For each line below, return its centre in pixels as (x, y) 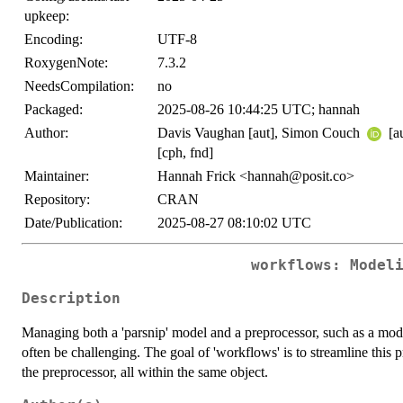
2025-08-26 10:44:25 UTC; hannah (259, 109)
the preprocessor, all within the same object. (145, 372)
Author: (46, 133)
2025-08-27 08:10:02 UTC (234, 223)
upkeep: (47, 16)
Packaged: (54, 109)
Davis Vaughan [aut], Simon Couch (260, 133)
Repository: (57, 199)
